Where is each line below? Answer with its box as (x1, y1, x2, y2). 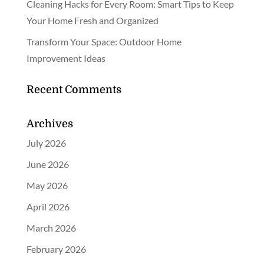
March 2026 (26, 222, 76, 234)
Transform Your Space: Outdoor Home (26, 36, 181, 48)
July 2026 (26, 137, 66, 149)
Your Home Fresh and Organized (26, 15, 159, 27)
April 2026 (26, 201, 70, 213)
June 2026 (26, 159, 69, 170)
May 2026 (26, 180, 68, 192)
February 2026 (26, 243, 86, 255)
